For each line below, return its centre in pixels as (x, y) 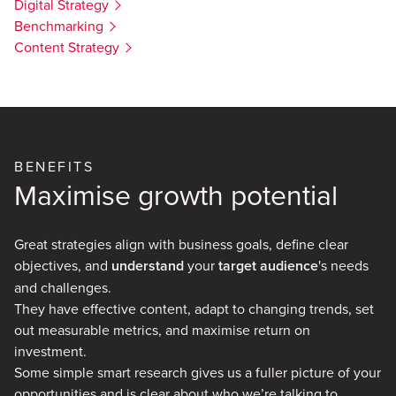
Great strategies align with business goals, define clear (181, 244)
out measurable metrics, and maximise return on (162, 329)
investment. (50, 350)
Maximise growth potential (176, 194)
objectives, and (63, 265)
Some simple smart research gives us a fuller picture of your (198, 372)
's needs (343, 265)
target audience (268, 265)
